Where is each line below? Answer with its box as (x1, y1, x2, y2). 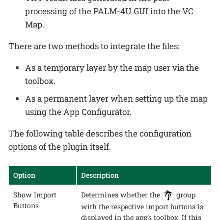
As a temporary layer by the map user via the (25, 62, 199, 74)
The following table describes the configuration (8, 127, 192, 139)
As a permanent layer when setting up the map (25, 92, 208, 104)
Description (81, 170, 119, 180)
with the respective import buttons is (81, 201, 203, 211)
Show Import (13, 190, 56, 200)
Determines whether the (81, 190, 162, 200)
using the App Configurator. (25, 106, 132, 117)
